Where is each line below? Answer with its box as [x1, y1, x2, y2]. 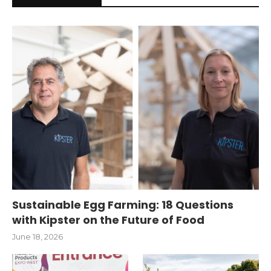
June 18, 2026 [12, 231, 63, 241]
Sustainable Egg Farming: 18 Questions [12, 197, 233, 212]
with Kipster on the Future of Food [12, 212, 204, 227]
